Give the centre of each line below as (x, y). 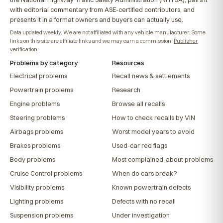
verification (24, 49)
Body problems (33, 159)
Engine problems (35, 103)
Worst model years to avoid (153, 131)
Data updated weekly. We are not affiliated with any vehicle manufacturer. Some (108, 32)
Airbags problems (37, 131)
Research (126, 89)
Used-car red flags (140, 145)
